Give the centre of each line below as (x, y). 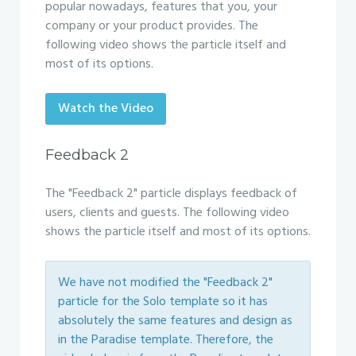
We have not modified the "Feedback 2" (165, 283)
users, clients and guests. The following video (167, 213)
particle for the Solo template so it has (163, 302)
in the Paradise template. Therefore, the (166, 340)
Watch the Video (106, 109)
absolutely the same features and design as (175, 321)
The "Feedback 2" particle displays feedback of (171, 194)
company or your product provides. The (152, 26)
